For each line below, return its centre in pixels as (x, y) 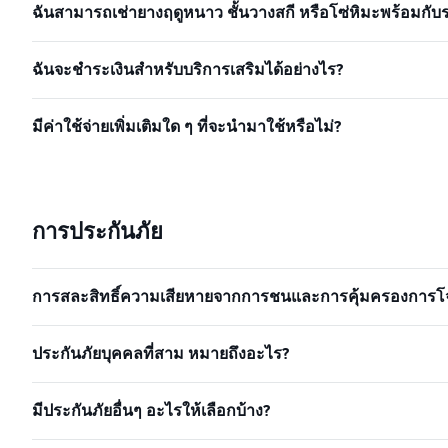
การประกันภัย (97, 231)
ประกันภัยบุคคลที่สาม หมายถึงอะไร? (160, 353)
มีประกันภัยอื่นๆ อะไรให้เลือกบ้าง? (151, 410)
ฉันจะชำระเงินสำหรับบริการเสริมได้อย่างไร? (187, 69)
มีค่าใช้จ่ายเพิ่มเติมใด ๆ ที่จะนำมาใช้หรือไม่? (186, 126)
